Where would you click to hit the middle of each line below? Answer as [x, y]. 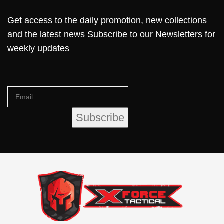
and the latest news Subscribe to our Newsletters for [111, 34]
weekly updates [38, 48]
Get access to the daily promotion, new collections [107, 20]
